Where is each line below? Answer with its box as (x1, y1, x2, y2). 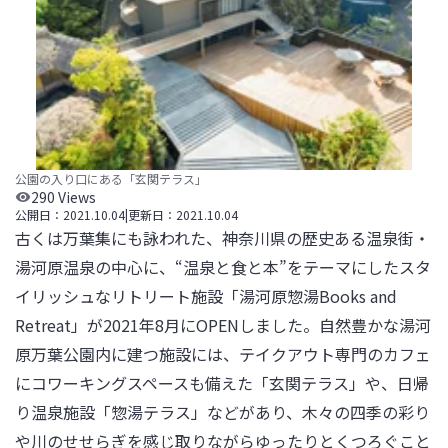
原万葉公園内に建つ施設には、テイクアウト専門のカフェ (15, 342, 431, 366)
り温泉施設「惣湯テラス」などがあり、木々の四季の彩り (15, 400, 430, 424)
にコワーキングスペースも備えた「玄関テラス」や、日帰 (15, 371, 429, 395)
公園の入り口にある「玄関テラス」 (15, 170, 207, 187)
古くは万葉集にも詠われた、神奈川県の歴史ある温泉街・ (15, 226, 430, 250)
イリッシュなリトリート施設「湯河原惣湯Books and (15, 284, 397, 308)
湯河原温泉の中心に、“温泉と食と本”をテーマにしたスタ (15, 255, 431, 279)
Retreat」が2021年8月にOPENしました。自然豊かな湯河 (15, 313, 431, 337)
